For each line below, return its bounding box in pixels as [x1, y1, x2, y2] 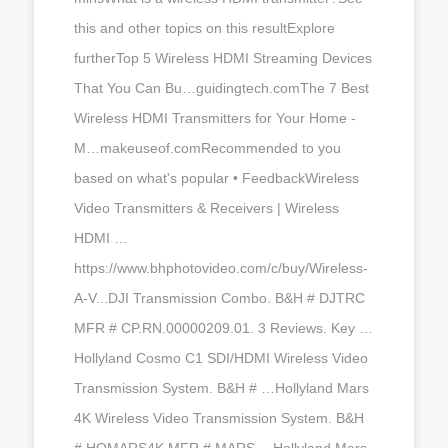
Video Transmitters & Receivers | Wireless [74, 199, 339, 216]
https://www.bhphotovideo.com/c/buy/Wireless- [74, 259, 368, 276]
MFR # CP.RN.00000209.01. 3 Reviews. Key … [74, 319, 373, 336]
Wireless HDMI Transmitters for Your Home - [74, 109, 356, 126]
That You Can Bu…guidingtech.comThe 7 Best [74, 79, 369, 96]
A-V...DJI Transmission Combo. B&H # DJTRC [74, 289, 365, 306]
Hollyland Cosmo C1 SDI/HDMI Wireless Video [74, 349, 368, 366]
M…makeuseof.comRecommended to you [74, 139, 341, 156]
